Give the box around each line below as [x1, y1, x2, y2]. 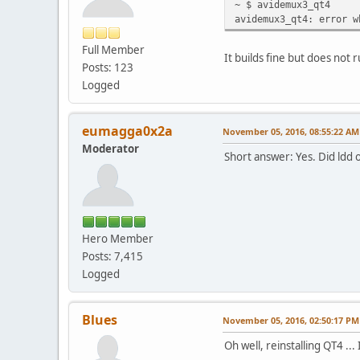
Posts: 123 [82, 59, 133, 75]
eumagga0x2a [82, 121, 173, 140]
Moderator [82, 141, 139, 156]
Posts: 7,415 [82, 248, 143, 264]
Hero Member [82, 231, 153, 246]
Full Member [82, 42, 145, 57]
